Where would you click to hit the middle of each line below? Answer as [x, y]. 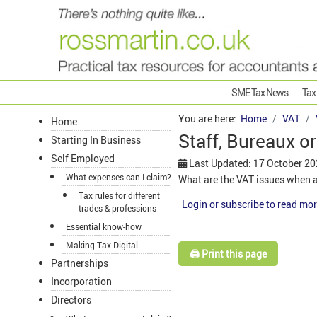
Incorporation [81, 282]
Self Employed [83, 158]
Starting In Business [96, 140]
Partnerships [80, 263]
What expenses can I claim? [119, 177]
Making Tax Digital [102, 245]
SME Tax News [260, 93]
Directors [71, 300]
